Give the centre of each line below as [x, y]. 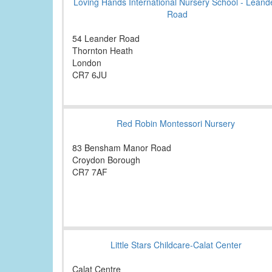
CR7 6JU [90, 75]
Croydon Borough [106, 160]
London [87, 63]
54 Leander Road [106, 39]
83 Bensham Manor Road [122, 148]
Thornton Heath [103, 51]
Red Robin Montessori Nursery [176, 124]
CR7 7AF [90, 172]
